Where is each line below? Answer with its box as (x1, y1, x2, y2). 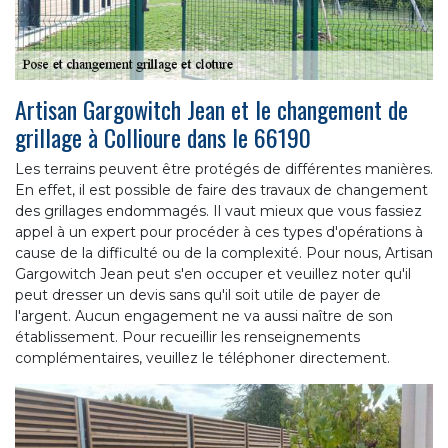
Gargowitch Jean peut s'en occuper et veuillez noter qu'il (15, 264, 411, 283)
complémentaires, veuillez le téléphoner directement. (15, 348, 390, 367)
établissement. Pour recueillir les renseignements (15, 327, 360, 346)
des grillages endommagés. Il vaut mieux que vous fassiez (15, 201, 422, 220)
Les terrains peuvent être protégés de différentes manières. (15, 159, 433, 178)
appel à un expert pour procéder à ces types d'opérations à (15, 222, 423, 241)
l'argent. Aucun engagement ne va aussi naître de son (15, 306, 393, 325)
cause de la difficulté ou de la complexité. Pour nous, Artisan (15, 243, 433, 262)
